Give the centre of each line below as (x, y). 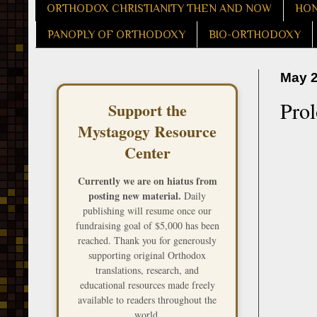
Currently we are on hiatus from (147, 181)
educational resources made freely (147, 285)
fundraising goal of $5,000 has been (147, 226)
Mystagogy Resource (147, 132)
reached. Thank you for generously (147, 241)
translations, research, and (147, 270)
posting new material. (135, 196)
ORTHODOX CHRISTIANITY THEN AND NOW (159, 8)
